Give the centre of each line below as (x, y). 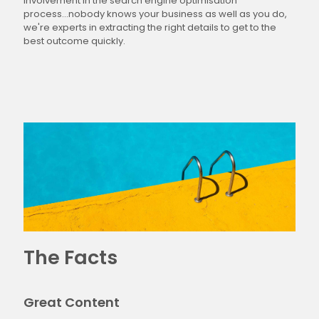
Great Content (72, 302)
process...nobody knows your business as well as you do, (155, 14)
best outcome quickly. (74, 41)
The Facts (70, 257)
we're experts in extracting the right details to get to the (150, 28)
